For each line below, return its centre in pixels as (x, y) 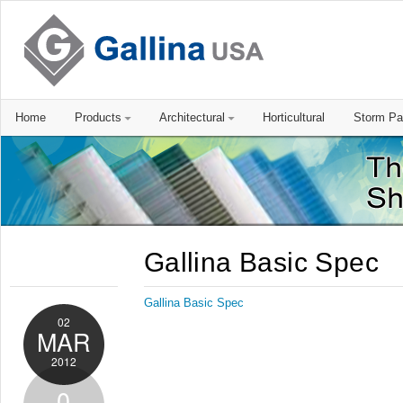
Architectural (192, 117)
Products (98, 117)
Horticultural (294, 117)
